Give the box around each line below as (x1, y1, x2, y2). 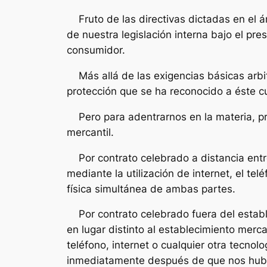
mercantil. (67, 126, 114, 138)
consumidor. (67, 44, 125, 57)
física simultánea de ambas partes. (67, 182, 235, 195)
